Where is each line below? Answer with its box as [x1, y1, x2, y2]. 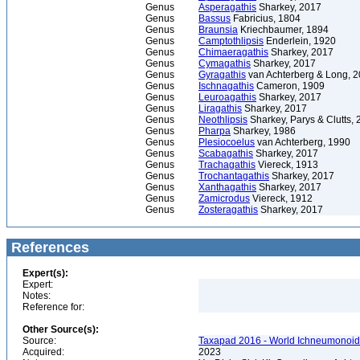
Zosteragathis [198, 204, 258, 215]
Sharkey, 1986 [231, 125, 296, 137]
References [7, 239, 89, 256]
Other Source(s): [22, 324, 99, 335]
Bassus [198, 13, 231, 24]
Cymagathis [198, 58, 251, 69]
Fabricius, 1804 [231, 13, 301, 24]
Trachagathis [198, 159, 256, 170]
